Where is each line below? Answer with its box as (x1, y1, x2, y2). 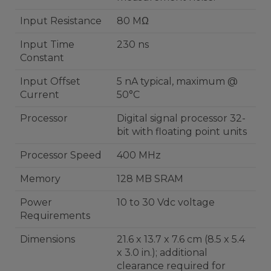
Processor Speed (20, 149, 102, 162)
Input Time (20, 39, 74, 51)
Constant (20, 52, 64, 64)
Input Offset (20, 76, 80, 88)
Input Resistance (20, 15, 102, 27)
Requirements (20, 210, 90, 222)
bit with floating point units (117, 126, 247, 138)
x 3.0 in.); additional (117, 247, 207, 259)
